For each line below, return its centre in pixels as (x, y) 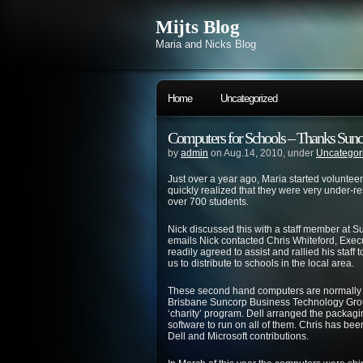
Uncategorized (249, 98)
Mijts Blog (198, 27)
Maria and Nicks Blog (206, 44)
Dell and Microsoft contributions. (238, 336)
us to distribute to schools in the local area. (261, 263)
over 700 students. (208, 202)
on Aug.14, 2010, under (262, 153)
